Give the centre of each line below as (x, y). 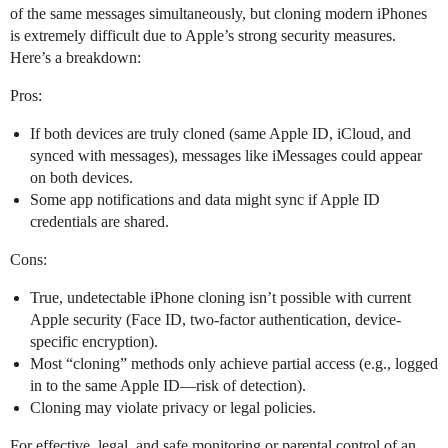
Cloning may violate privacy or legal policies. (173, 408)
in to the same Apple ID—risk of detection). (168, 386)
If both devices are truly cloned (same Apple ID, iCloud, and (220, 134)
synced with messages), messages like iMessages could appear (226, 156)
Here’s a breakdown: (75, 58)
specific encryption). (94, 342)
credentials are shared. (99, 222)
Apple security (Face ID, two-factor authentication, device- (215, 320)
